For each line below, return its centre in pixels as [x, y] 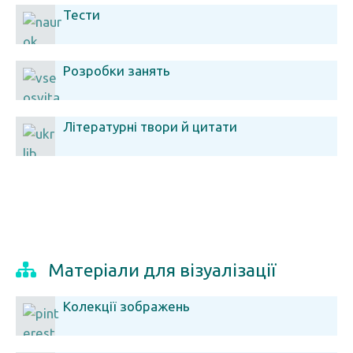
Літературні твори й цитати [150, 126]
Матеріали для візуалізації [162, 270]
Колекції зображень [126, 306]
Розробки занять [117, 71]
